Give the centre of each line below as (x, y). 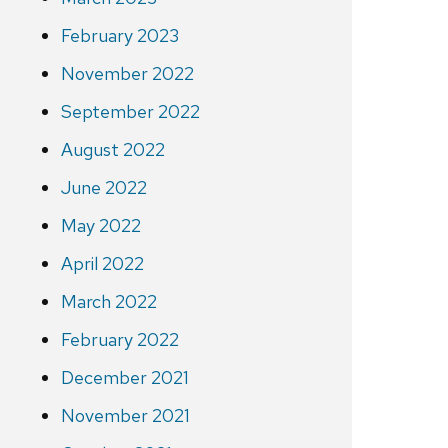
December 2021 (124, 378)
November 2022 (127, 74)
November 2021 (125, 416)
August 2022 (112, 150)
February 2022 (119, 340)
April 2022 (102, 264)
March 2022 (108, 302)
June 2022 (103, 188)
